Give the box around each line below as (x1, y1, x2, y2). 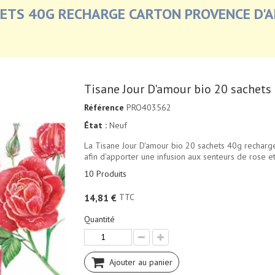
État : (83, 120, 107, 131)
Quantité (83, 213, 115, 225)
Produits (96, 168, 126, 179)
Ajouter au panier (109, 256, 172, 268)
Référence (83, 102, 124, 113)
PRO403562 (126, 102, 171, 113)
